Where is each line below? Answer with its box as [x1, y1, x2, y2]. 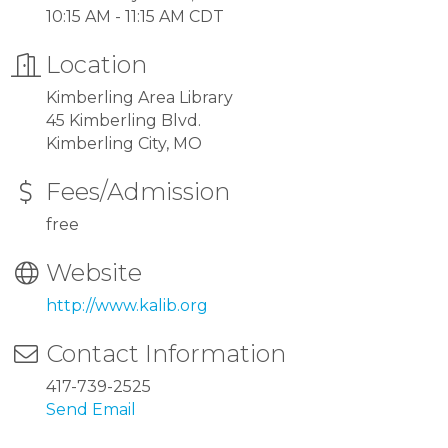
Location [46, 50, 147, 80]
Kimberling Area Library [46, 88, 233, 108]
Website [46, 258, 142, 288]
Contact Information [46, 339, 286, 369]
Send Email [46, 400, 136, 420]
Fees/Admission [46, 177, 230, 207]
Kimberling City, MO [46, 134, 202, 154]
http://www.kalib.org [46, 296, 208, 316]
